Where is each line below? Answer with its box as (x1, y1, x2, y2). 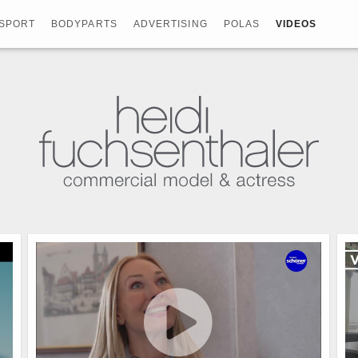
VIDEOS (276, 18, 317, 30)
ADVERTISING (133, 18, 208, 30)
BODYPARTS (51, 18, 117, 30)
